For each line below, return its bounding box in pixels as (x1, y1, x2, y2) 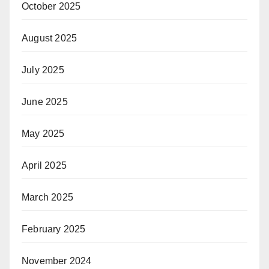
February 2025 (22, 223, 86, 234)
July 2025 (22, 64, 64, 75)
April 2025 (22, 160, 67, 171)
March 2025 (22, 192, 73, 202)
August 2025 (22, 32, 77, 43)
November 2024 (22, 255, 92, 266)
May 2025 (22, 128, 65, 139)
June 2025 (22, 96, 68, 107)
